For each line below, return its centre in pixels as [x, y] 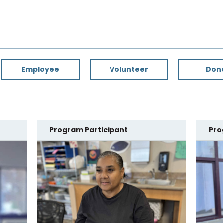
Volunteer [129, 69]
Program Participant [88, 130]
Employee [41, 69]
